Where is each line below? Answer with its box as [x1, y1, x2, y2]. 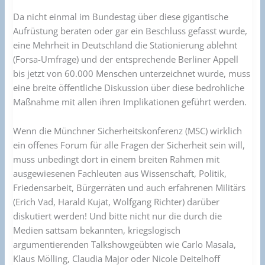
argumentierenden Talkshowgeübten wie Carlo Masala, [13, 238, 237, 251]
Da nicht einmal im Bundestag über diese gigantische [13, 10, 229, 22]
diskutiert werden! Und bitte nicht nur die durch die [13, 210, 222, 222]
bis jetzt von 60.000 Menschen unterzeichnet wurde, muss [13, 67, 251, 79]
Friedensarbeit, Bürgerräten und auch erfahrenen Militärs [13, 182, 246, 194]
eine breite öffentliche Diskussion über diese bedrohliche [13, 81, 245, 93]
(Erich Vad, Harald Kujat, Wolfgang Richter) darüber [13, 196, 220, 208]
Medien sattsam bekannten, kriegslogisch [13, 224, 181, 237]
